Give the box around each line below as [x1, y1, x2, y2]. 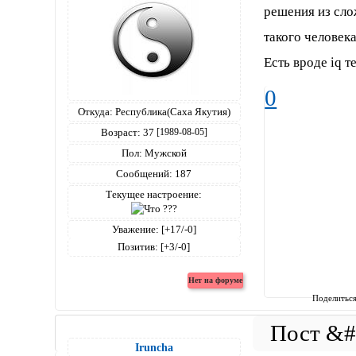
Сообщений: [116, 167, 173, 180]
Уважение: [111, 222, 159, 235]
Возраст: [100, 126, 141, 138]
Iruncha [134, 340, 173, 354]
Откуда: [77, 105, 113, 118]
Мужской [141, 146, 187, 159]
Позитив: [118, 240, 159, 253]
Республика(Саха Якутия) [112, 105, 230, 118]
